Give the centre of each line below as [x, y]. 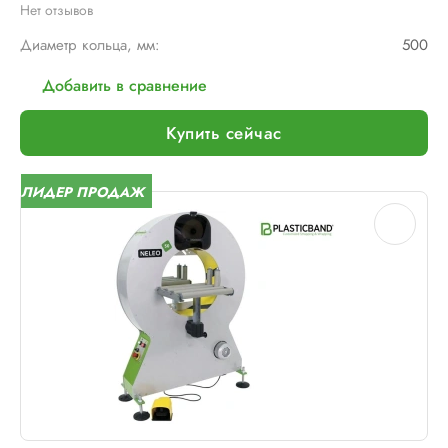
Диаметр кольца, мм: [90, 45]
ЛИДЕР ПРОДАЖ [82, 191]
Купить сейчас [224, 132]
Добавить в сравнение [124, 85]
